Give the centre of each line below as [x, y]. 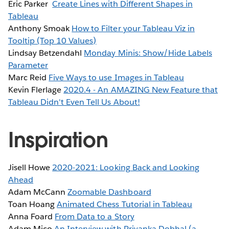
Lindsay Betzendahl [46, 53]
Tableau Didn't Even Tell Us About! [74, 102]
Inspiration [58, 140]
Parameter [28, 65]
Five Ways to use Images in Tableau [116, 78]
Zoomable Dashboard [109, 192]
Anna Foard [32, 217]
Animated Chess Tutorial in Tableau [124, 204]
